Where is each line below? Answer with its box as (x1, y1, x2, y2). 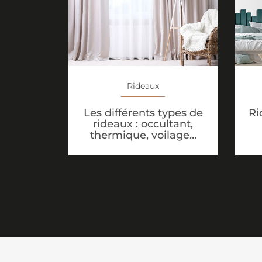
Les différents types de (83, 106, 203, 120)
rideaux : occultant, (93, 118, 193, 131)
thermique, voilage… (89, 129, 196, 142)
